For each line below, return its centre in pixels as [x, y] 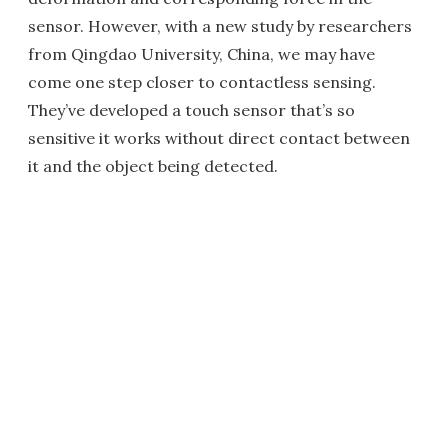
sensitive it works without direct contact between [219, 138]
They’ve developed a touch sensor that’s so [191, 110]
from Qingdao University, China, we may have [201, 54]
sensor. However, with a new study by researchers [220, 26]
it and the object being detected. [153, 166]
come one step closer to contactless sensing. [202, 82]
